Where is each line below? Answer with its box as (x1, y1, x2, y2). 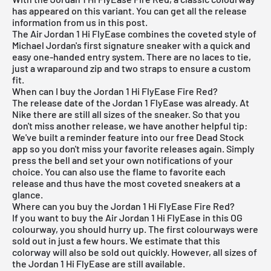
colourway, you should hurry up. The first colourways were (12, 223, 258, 235)
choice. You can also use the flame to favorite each (12, 165, 226, 177)
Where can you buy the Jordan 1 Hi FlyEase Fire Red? (12, 200, 235, 212)
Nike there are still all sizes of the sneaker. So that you (12, 108, 240, 120)
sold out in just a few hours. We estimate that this (12, 234, 220, 246)
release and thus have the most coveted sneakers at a (12, 177, 240, 189)
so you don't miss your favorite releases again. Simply (28, 142, 255, 154)
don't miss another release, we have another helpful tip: (12, 119, 248, 131)
